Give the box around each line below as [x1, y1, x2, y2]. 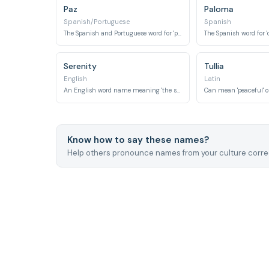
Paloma [204, 3, 234, 14]
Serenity [64, 61, 97, 71]
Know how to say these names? [67, 133, 209, 146]
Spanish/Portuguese [64, 17, 130, 26]
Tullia [204, 61, 224, 71]
